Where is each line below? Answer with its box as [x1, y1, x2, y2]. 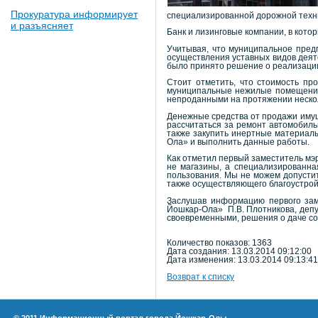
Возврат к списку [167, 272, 234, 281]
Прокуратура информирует [11, 9, 138, 20]
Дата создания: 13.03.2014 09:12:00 [167, 247, 312, 256]
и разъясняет [11, 20, 73, 31]
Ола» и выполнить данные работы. [167, 137, 309, 146]
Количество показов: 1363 [167, 238, 272, 248]
